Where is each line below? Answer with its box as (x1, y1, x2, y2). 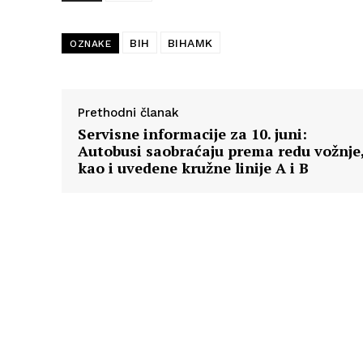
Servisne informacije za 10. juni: (78, 124, 307, 144)
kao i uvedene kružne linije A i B (78, 158, 309, 178)
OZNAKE (70, 38, 111, 50)
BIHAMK (167, 36, 213, 50)
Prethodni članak (78, 105, 179, 121)
